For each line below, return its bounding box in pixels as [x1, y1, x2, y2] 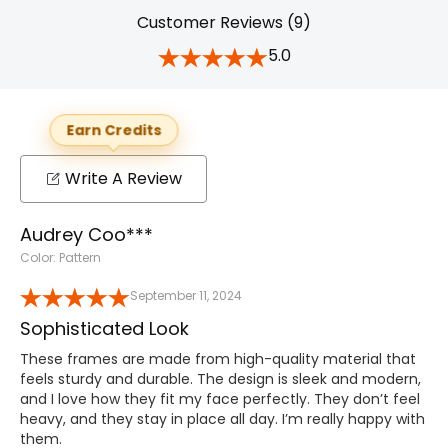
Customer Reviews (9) [137, 10, 311, 34]
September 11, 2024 [130, 286, 242, 304]
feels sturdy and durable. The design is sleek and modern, [20, 368, 421, 389]
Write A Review [65, 166, 182, 190]
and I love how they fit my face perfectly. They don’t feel [20, 388, 420, 409]
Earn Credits [66, 121, 161, 142]
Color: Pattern [20, 248, 101, 266]
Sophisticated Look [20, 315, 189, 341]
